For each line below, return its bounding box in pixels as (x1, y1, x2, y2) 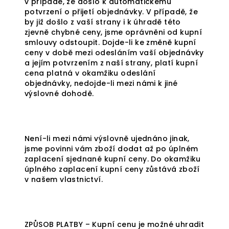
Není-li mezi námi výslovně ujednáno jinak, (25, 133, 190, 144)
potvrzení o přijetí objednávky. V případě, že (25, 7, 198, 17)
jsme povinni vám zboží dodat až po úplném (25, 144, 198, 154)
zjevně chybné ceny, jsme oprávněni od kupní (25, 27, 202, 37)
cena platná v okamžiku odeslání (25, 68, 156, 78)
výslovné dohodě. (25, 88, 94, 99)
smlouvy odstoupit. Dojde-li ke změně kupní (25, 37, 196, 48)
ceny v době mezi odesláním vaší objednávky (25, 48, 204, 58)
